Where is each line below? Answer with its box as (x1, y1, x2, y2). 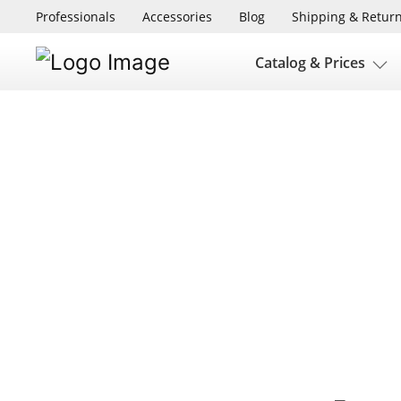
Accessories (142, 8, 212, 25)
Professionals (36, 8, 115, 25)
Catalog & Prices (255, 52, 365, 73)
